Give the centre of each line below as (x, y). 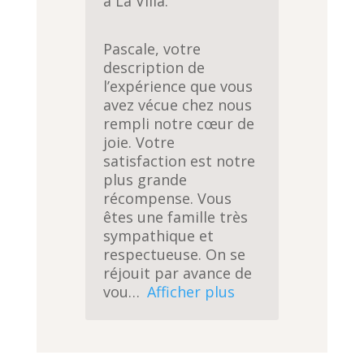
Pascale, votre (152, 49)
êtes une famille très (176, 217)
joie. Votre (139, 143)
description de (154, 68)
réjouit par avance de (178, 273)
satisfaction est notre (180, 161)
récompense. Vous (168, 199)
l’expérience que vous (178, 87)
